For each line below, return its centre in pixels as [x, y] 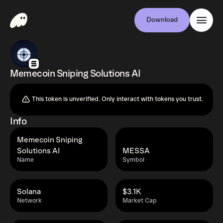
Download [162, 20]
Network [29, 201]
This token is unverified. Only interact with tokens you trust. [117, 99]
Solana [29, 192]
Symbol [133, 160]
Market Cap [140, 201]
